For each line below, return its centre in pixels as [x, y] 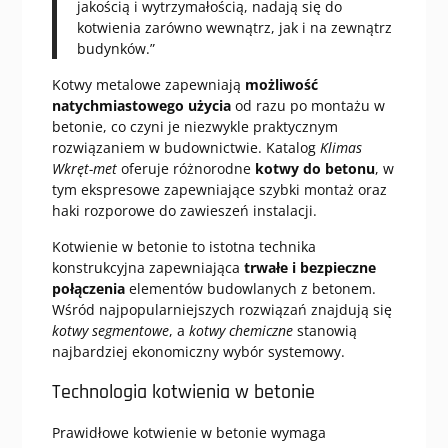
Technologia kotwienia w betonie [183, 392]
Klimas [340, 148]
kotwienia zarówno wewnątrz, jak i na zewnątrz [234, 28]
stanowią [324, 331]
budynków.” [115, 49]
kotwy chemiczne [240, 331]
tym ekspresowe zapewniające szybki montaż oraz [219, 190]
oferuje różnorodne [185, 169]
